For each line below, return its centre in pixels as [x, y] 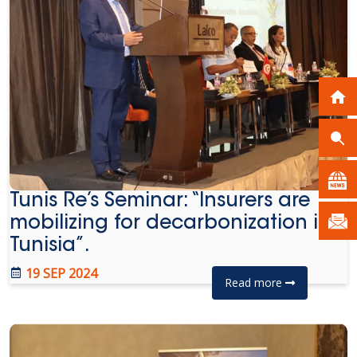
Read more [255, 282]
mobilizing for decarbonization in [170, 224]
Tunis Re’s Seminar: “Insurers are [160, 202]
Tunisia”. [50, 246]
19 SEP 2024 [60, 273]
